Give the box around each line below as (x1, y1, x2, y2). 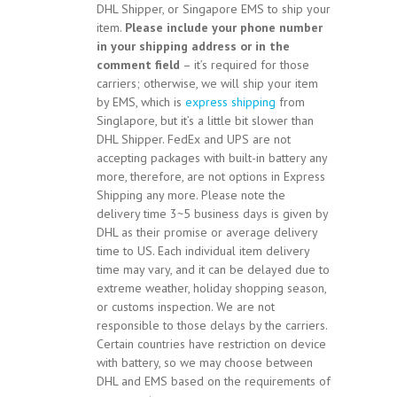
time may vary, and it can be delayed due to (97, 261, 330, 278)
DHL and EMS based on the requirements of (97, 373, 331, 390)
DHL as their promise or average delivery (97, 224, 317, 241)
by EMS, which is (97, 94, 185, 111)
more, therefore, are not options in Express (97, 168, 325, 185)
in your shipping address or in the (97, 38, 290, 55)
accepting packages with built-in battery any (97, 150, 327, 167)
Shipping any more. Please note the (97, 187, 285, 204)
